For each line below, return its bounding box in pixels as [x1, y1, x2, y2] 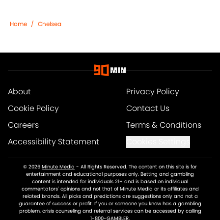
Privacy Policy [126, 86, 179, 98]
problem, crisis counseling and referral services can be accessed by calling [19, 207, 201, 215]
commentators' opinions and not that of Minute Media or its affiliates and [21, 185, 199, 193]
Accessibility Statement [8, 136, 99, 148]
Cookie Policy [8, 103, 59, 114]
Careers [8, 119, 39, 131]
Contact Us [126, 103, 169, 114]
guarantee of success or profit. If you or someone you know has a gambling [19, 200, 201, 208]
